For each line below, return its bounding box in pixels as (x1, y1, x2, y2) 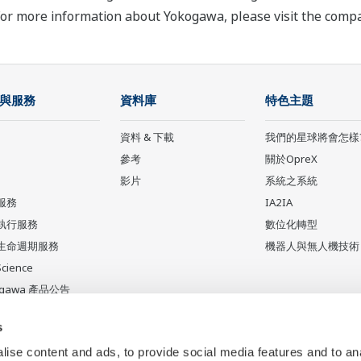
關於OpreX (265, 151, 317, 167)
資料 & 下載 (120, 130, 174, 145)
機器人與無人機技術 (265, 239, 359, 254)
